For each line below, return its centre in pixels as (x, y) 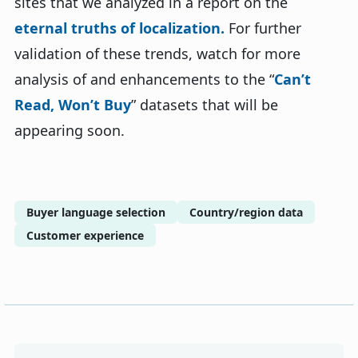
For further (263, 28)
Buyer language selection (96, 213)
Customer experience (85, 236)
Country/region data (246, 213)
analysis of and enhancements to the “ (144, 80)
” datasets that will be (205, 105)
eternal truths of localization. (119, 28)
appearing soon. (70, 131)
